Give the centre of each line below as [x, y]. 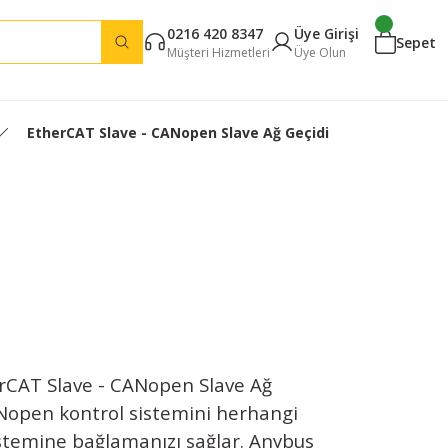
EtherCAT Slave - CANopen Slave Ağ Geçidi [178, 132]
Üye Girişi [326, 33]
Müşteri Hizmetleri [218, 52]
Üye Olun [320, 52]
